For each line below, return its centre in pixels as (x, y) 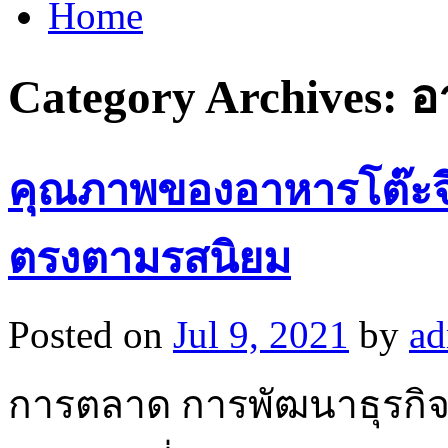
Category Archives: (209, 97)
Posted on (85, 334)
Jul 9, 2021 (261, 334)
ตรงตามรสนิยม (149, 258)
